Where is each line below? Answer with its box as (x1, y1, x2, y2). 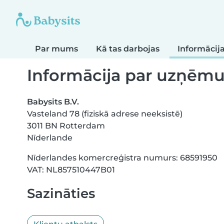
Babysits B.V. (27, 97, 79, 107)
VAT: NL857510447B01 (27, 165, 115, 175)
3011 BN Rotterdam (27, 121, 105, 131)
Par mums (35, 44, 78, 53)
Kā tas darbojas (96, 44, 159, 53)
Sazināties (27, 185, 95, 201)
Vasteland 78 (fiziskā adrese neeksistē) (27, 109, 182, 119)
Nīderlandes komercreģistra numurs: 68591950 (27, 153, 217, 163)
